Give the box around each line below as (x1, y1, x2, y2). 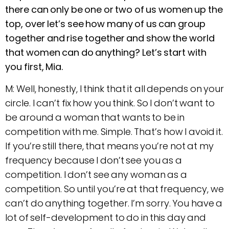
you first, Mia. (5, 60, 63, 74)
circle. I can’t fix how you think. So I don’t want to (5, 96, 215, 109)
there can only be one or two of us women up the (5, 3, 223, 16)
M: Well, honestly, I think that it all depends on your (5, 82, 224, 95)
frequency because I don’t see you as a (5, 153, 182, 167)
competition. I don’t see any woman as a (5, 168, 187, 181)
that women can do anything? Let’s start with (5, 46, 207, 59)
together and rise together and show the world (5, 32, 215, 45)
